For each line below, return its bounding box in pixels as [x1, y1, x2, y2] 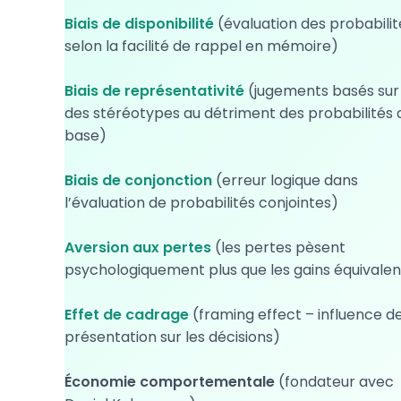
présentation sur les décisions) [64, 327, 280, 347]
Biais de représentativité [64, 81, 244, 101]
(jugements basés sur [244, 81, 399, 101]
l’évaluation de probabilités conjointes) [64, 192, 338, 213]
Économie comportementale [64, 371, 278, 392]
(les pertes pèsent [211, 237, 346, 258]
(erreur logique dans [212, 170, 358, 191]
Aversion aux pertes [64, 237, 211, 258]
